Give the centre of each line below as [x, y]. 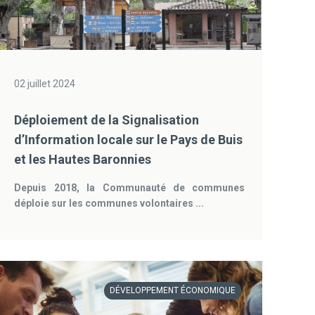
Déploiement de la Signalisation [107, 120]
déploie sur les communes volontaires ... [109, 203]
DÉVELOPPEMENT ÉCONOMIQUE [173, 290]
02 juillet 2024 [45, 84]
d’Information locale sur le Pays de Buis [129, 140]
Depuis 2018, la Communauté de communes [130, 188]
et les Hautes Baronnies [83, 159]
